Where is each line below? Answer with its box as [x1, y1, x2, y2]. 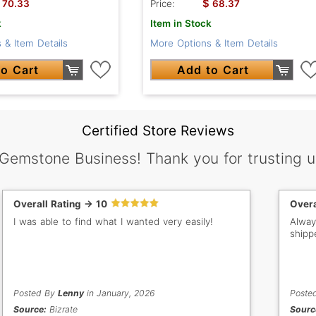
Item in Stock [150, 18, 212, 30]
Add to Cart [177, 63, 249, 78]
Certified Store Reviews [82, 122, 234, 140]
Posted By [13, 288, 59, 299]
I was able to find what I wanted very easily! [13, 216, 214, 228]
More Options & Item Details [150, 37, 278, 49]
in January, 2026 [84, 288, 155, 299]
